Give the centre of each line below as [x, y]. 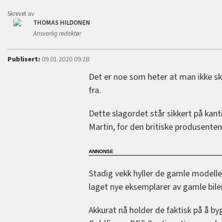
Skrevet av [21, 14]
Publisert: [24, 59]
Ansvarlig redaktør [57, 34]
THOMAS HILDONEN [62, 23]
